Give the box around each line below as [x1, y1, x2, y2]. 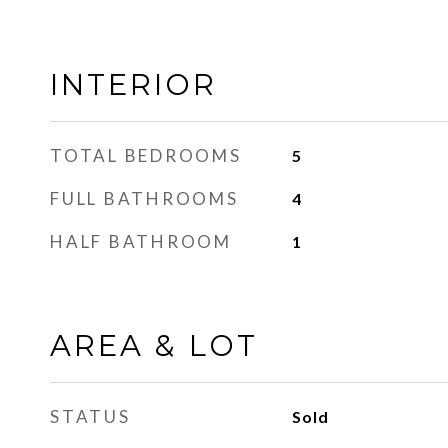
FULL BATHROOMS [50, 188, 239, 209]
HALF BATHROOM [50, 231, 232, 252]
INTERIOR [50, 67, 217, 102]
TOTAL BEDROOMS [50, 145, 242, 166]
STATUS [50, 406, 131, 427]
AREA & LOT [50, 328, 258, 363]
